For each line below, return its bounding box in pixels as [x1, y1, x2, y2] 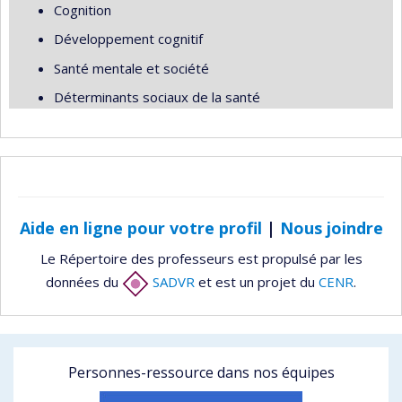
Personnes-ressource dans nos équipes [67, 362, 335, 382]
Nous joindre [279, 216, 383, 239]
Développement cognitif [54, 30, 203, 48]
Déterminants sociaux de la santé [54, 88, 260, 106]
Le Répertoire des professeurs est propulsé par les [39, 249, 363, 267]
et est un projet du [195, 273, 319, 292]
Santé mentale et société [54, 58, 209, 77]
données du [46, 273, 122, 292]
